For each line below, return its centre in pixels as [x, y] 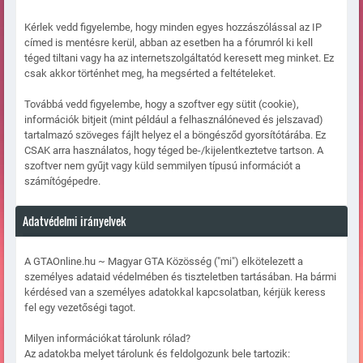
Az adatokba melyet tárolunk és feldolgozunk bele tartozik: [157, 354]
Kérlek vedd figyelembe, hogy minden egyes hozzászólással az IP [173, 28]
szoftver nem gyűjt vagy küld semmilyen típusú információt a [162, 166]
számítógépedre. [62, 181]
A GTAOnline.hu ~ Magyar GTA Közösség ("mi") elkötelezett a [164, 262]
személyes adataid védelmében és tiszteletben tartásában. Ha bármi [180, 277]
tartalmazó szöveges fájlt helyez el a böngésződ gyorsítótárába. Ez [175, 135]
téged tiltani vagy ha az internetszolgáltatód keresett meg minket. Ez [179, 58]
